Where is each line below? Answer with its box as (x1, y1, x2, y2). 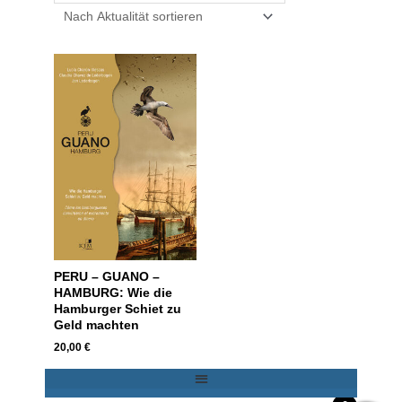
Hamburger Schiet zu (54, 301, 181, 316)
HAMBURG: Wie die (54, 285, 172, 300)
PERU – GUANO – (54, 269, 160, 284)
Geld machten (54, 318, 139, 332)
